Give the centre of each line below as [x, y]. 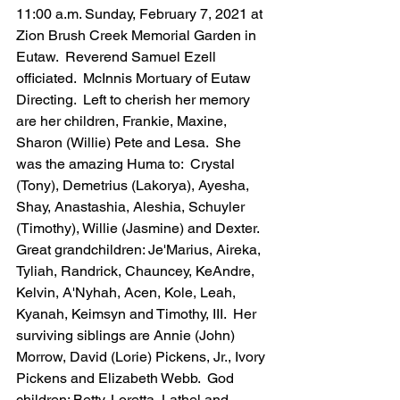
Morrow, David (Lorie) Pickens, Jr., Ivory [142, 357]
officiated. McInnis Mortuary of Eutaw [135, 78]
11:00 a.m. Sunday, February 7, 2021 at [141, 14]
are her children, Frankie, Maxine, [123, 121]
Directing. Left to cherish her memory [135, 100]
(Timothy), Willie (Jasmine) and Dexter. [141, 228]
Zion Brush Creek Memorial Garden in [138, 35]
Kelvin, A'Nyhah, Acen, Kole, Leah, [128, 292]
